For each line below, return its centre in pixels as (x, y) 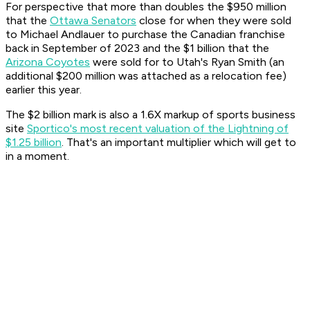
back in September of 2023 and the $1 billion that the (137, 48)
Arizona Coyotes (48, 62)
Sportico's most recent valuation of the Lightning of (158, 129)
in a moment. (37, 156)
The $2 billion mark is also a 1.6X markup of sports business (151, 115)
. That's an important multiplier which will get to (179, 143)
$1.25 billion (34, 143)
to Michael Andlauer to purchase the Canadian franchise (145, 35)
